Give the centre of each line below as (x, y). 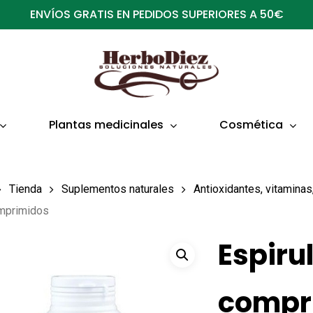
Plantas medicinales (106, 125)
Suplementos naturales (118, 189)
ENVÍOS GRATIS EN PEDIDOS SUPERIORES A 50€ (156, 14)
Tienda (26, 189)
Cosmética (251, 125)
